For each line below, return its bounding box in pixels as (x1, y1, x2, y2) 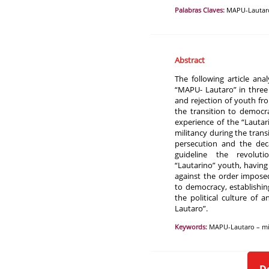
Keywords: (175, 222, 208, 232)
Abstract (175, 55, 205, 66)
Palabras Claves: (175, 5, 225, 15)
